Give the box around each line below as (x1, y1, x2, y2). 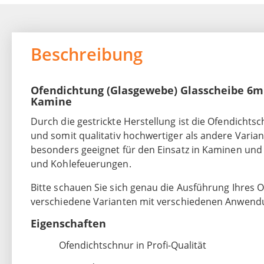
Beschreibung (31, 42, 143, 66)
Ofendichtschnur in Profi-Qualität (59, 239, 206, 252)
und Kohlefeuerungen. (31, 157, 131, 171)
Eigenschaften (31, 216, 106, 231)
